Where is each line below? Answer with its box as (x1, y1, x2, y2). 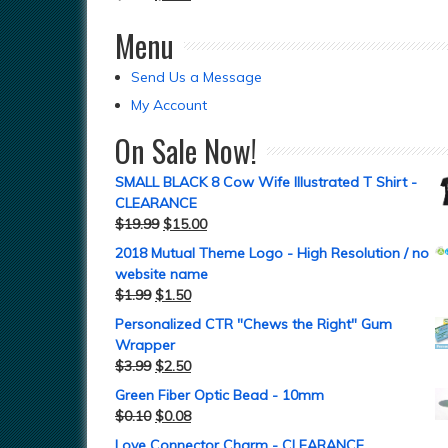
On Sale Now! (115, 128, 257, 173)
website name (115, 265, 208, 283)
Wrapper (115, 336, 175, 354)
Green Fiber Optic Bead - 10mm (115, 386, 324, 404)
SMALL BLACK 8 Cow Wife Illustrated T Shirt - (115, 173, 417, 191)
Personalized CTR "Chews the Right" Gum (115, 315, 392, 333)
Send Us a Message (131, 68, 262, 86)
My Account (131, 96, 207, 114)
